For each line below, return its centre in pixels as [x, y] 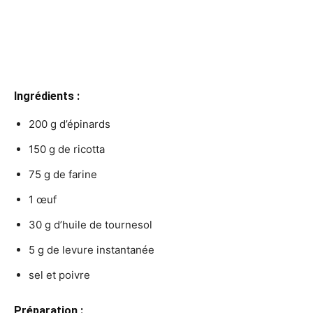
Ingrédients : [47, 96]
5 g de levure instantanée [92, 250]
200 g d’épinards [70, 124]
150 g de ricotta [67, 150]
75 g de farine [63, 175]
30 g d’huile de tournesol [90, 225]
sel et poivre [59, 275]
